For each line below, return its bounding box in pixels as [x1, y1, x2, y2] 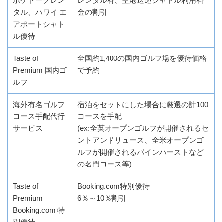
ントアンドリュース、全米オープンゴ [77, 135, 204, 144]
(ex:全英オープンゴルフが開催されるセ [77, 123, 209, 132]
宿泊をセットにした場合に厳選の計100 [77, 100, 208, 109]
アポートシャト [13, 19, 65, 28]
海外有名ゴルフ [13, 100, 65, 109]
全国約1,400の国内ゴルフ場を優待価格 [77, 54, 207, 62]
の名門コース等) [77, 159, 132, 168]
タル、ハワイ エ [13, 7, 67, 16]
